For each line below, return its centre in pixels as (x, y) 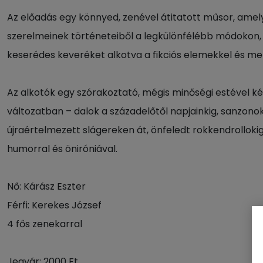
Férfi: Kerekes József (54, 205)
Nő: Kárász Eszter (46, 186)
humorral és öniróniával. (62, 149)
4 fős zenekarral (45, 224)
